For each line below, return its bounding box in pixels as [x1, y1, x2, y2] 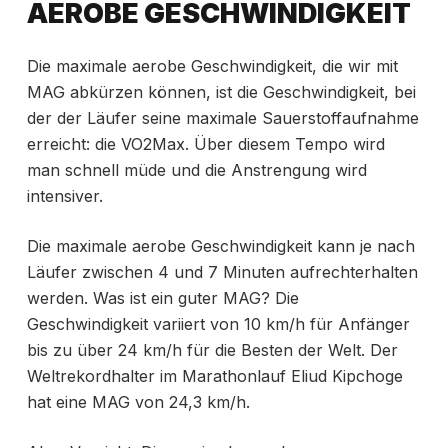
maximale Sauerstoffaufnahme [185, 108, 419, 129]
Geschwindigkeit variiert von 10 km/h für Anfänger [26, 314, 410, 335]
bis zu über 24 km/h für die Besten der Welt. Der [26, 340, 398, 361]
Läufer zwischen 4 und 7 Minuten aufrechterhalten [26, 262, 418, 283]
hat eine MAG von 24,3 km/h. [26, 392, 250, 413]
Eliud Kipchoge [290, 366, 403, 387]
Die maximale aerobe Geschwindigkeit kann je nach [26, 236, 415, 257]
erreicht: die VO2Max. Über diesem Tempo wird [26, 134, 385, 155]
